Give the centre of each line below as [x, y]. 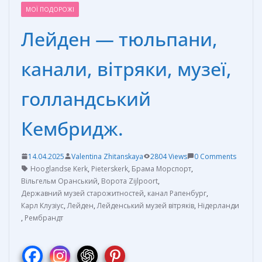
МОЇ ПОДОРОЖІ [50, 9]
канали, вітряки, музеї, [126, 68]
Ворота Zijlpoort [130, 181]
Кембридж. [72, 128]
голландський [86, 98]
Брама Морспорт [161, 168]
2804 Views [169, 156]
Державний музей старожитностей [82, 193]
